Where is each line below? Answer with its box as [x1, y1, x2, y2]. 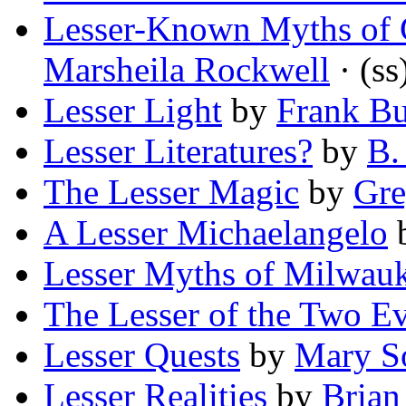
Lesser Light [43, 91, 222, 130]
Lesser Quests [43, 335, 240, 375]
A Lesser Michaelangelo [43, 213, 388, 253]
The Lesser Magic [43, 172, 299, 212]
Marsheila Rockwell [43, 50, 330, 90]
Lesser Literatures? [43, 131, 313, 171]
